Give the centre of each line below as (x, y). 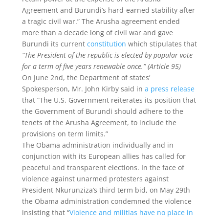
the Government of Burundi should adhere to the (102, 111)
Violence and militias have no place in (131, 212)
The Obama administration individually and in (98, 145)
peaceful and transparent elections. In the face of (103, 167)
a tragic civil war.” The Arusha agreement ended (101, 21)
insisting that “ (45, 212)
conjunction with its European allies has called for (104, 156)
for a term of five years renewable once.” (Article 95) (101, 66)
